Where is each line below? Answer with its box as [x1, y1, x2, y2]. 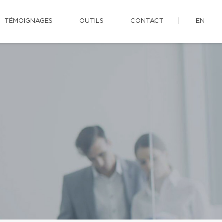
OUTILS [79, 18, 104, 24]
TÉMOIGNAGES [4, 18, 53, 24]
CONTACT [130, 18, 164, 24]
